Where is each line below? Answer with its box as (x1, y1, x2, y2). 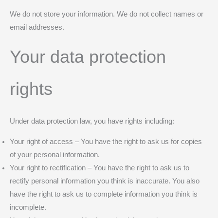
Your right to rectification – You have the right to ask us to (10, 163, 189, 172)
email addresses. (10, 23, 64, 31)
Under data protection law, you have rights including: (10, 117, 174, 126)
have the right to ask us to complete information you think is (10, 190, 198, 198)
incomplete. (10, 203, 46, 211)
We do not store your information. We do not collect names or (10, 10, 203, 18)
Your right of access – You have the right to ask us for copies (10, 137, 202, 145)
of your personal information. (10, 150, 100, 159)
